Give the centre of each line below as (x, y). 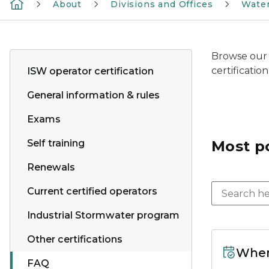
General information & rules (93, 95)
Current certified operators (92, 191)
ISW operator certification (90, 71)
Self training (56, 143)
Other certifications (75, 239)
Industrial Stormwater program (103, 215)
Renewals (51, 167)
